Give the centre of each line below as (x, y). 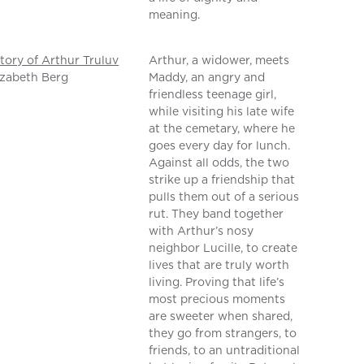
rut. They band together (217, 214)
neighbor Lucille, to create (223, 248)
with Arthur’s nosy (201, 231)
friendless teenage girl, (213, 95)
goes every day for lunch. (220, 146)
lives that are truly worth (219, 265)
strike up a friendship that (222, 180)
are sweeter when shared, (221, 316)
